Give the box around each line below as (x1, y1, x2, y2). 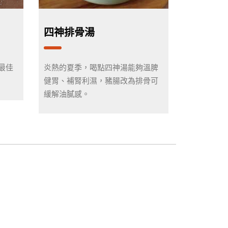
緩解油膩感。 (44, 89, 90, 99)
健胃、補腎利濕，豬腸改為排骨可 (44, 76, 158, 85)
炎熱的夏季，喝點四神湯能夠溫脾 (44, 63, 158, 72)
